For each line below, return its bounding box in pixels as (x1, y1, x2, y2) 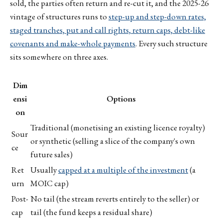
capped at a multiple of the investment (58, 164, 188, 176)
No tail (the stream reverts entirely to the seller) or (30, 193, 199, 205)
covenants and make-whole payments (10, 38, 135, 49)
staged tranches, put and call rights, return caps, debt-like (10, 24, 205, 36)
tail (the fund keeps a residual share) (30, 207, 152, 218)
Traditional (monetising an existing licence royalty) (30, 122, 205, 133)
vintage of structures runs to (10, 11, 109, 22)
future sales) (30, 149, 73, 160)
